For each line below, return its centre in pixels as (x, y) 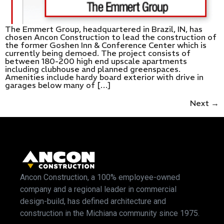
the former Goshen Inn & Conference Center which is (106, 45)
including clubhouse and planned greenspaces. (94, 69)
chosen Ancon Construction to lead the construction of (111, 37)
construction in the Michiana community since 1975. (110, 213)
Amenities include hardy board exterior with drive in (104, 77)
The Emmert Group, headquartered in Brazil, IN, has (104, 29)
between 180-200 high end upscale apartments (96, 61)
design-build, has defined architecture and (93, 201)
